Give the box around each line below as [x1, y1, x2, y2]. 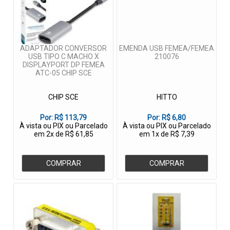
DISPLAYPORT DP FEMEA [22, 61, 105, 69]
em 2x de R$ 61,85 [33, 130, 93, 139]
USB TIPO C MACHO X [28, 52, 99, 61]
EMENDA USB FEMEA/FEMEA [119, 44, 214, 53]
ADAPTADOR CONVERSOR [20, 44, 107, 53]
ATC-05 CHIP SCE [35, 69, 92, 78]
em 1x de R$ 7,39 [139, 130, 195, 139]
